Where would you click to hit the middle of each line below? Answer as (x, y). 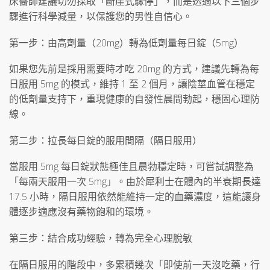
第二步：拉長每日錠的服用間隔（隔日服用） (105, 140)
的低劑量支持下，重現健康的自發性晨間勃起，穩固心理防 (134, 99)
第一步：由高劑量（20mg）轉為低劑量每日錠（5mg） (126, 42)
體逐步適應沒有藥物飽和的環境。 (81, 212)
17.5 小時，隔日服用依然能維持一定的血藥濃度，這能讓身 (135, 197)
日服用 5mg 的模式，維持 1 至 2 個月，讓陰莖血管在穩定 (132, 84)
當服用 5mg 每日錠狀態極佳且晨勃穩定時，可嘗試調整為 (131, 167)
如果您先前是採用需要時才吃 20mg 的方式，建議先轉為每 (134, 69)
